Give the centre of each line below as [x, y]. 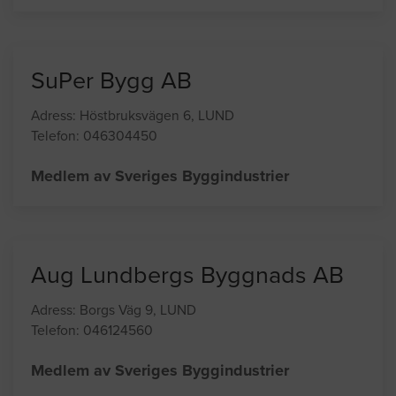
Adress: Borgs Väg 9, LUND [114, 385]
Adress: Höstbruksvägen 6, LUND [133, 190]
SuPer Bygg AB [111, 156]
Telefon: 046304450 [94, 211]
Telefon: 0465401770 [95, 16]
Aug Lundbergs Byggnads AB [187, 350]
